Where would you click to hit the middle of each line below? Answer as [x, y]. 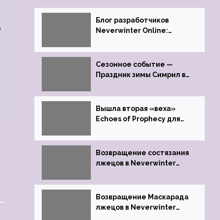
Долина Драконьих [130, 41]
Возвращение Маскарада [142, 197]
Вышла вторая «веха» [136, 109]
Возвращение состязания [142, 153]
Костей [109, 51]
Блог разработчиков [132, 20]
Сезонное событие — [134, 64]
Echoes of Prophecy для [138, 119]
